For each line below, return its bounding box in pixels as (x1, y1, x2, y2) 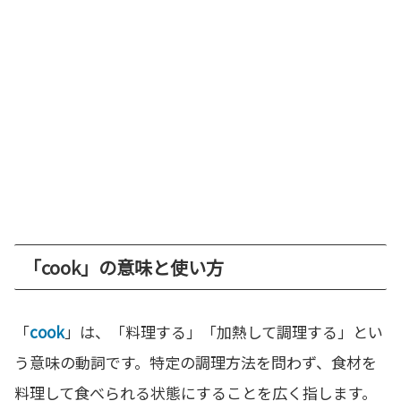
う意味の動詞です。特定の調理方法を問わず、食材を (14, 350, 377, 373)
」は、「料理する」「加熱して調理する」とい (64, 320, 383, 343)
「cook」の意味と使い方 (23, 253, 224, 280)
